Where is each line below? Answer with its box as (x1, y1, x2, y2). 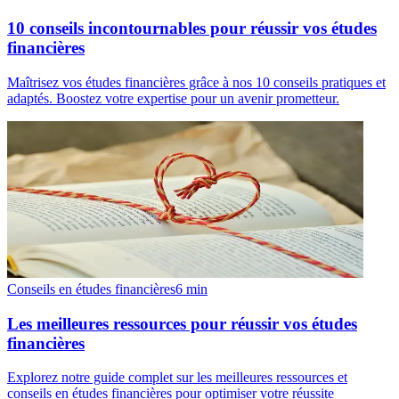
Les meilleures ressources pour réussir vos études (7, 313, 357, 333)
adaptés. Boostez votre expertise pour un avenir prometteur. (7, 90, 339, 106)
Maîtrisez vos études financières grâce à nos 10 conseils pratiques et (7, 74, 386, 90)
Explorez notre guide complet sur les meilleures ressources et (7, 370, 347, 386)
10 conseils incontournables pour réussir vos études (7, 19, 377, 38)
